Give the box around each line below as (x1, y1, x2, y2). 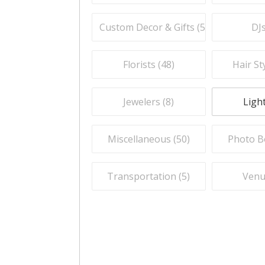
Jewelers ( (123, 95, 166, 108)
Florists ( (122, 58, 161, 71)
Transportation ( (107, 170, 182, 183)
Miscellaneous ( (107, 132, 176, 146)
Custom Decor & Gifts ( (99, 21, 201, 34)
